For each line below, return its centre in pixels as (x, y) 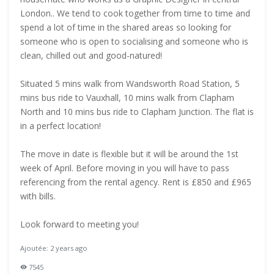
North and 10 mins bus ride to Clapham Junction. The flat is (137, 112)
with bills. (38, 196)
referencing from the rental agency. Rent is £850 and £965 (136, 182)
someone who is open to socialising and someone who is (134, 41)
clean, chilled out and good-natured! (91, 55)
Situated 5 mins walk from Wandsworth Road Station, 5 (130, 83)
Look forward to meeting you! (80, 224)
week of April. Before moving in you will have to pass (125, 168)
